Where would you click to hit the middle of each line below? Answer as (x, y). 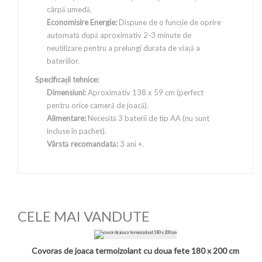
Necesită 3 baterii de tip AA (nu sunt (148, 118)
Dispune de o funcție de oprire (169, 22)
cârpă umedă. (69, 9)
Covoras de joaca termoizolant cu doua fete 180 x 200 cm (135, 251)
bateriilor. (63, 61)
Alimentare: (66, 118)
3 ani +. (131, 144)
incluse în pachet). (77, 131)
